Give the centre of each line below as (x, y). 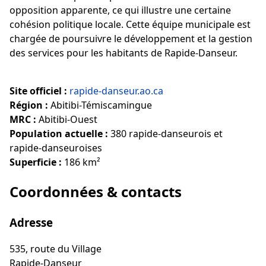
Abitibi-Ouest (67, 119)
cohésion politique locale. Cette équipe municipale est (130, 24)
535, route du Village (56, 249)
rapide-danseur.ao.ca (116, 91)
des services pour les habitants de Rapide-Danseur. (123, 53)
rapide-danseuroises (56, 148)
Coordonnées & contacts (96, 191)
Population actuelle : (59, 133)
